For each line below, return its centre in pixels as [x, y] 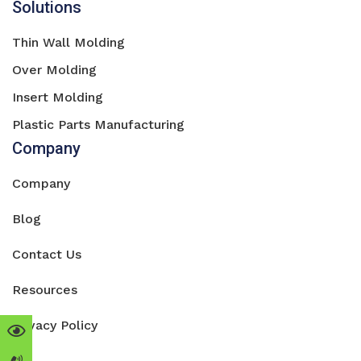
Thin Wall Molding [68, 43]
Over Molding [54, 70]
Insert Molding [58, 98]
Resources [45, 290]
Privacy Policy [55, 326]
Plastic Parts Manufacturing [98, 125]
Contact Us [47, 255]
